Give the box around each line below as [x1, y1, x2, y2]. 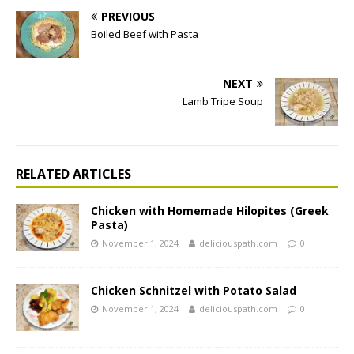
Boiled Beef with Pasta [91, 27, 198, 42]
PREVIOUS [101, 9, 155, 24]
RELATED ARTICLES [16, 165, 131, 183]
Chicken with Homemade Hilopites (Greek [91, 203, 329, 219]
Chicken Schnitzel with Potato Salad [91, 283, 296, 299]
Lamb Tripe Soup [183, 94, 263, 109]
